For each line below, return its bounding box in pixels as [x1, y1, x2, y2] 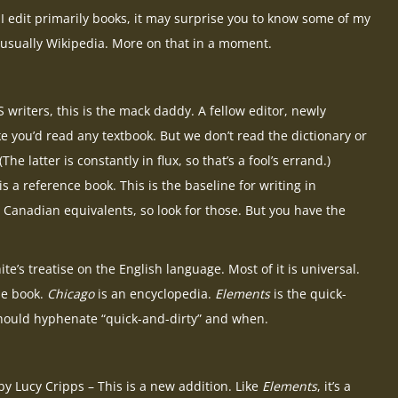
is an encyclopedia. [94, 285, 215, 303]
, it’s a [317, 378, 351, 395]
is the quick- [270, 285, 346, 303]
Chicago [47, 285, 94, 303]
